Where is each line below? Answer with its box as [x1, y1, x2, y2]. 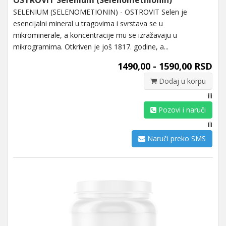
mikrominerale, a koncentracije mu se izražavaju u [13, 30, 177, 40]
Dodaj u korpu [157, 76, 206, 86]
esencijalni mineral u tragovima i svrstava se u [13, 18, 163, 28]
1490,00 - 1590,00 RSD [118, 60, 212, 72]
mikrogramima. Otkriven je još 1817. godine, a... [13, 41, 168, 51]
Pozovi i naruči [156, 104, 206, 115]
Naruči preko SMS [145, 133, 206, 143]
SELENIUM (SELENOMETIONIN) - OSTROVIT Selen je [13, 7, 187, 17]
